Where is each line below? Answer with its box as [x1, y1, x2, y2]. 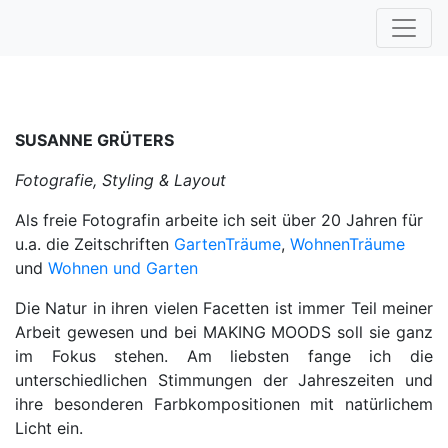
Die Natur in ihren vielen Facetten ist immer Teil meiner [15, 298, 433, 318]
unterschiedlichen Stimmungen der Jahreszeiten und [15, 370, 433, 390]
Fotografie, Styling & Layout [15, 170, 226, 190]
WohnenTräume [290, 234, 405, 254]
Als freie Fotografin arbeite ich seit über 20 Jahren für [15, 210, 423, 230]
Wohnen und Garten [48, 258, 198, 278]
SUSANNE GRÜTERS [15, 130, 174, 150]
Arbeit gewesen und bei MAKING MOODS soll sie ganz [15, 322, 433, 342]
